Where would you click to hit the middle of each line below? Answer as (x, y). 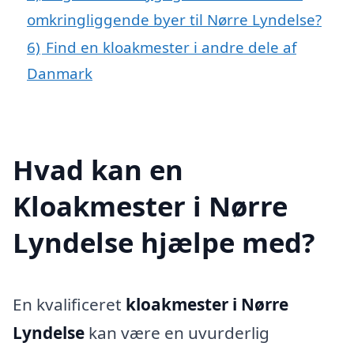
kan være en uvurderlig (177, 332)
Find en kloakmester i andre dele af (171, 47)
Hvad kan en (98, 169)
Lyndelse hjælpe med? (164, 242)
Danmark (60, 73)
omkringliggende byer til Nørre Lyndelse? (174, 20)
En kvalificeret (69, 304)
